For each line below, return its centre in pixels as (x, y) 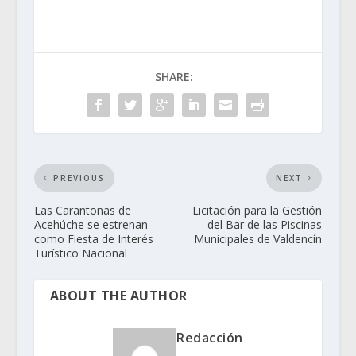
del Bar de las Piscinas (265, 224)
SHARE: (174, 76)
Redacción (210, 337)
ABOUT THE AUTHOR (118, 295)
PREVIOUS (79, 178)
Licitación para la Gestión (257, 210)
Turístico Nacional (80, 253)
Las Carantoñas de (82, 210)
